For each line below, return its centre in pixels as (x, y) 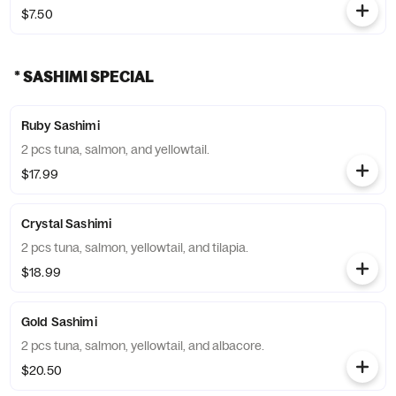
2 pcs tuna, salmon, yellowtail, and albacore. (143, 346)
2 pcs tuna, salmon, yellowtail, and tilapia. (135, 247)
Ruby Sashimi (61, 126)
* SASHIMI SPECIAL (84, 76)
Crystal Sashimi (67, 224)
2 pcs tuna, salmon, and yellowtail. (115, 149)
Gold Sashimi (59, 322)
